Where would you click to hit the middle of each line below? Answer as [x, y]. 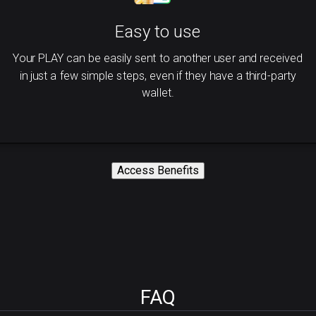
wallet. [158, 92]
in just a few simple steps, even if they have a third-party [158, 75]
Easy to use [158, 32]
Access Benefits [158, 170]
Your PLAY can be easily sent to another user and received [158, 59]
